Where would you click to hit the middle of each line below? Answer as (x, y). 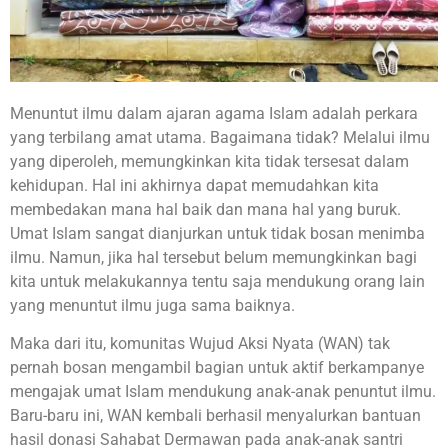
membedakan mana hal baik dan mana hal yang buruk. (205, 209)
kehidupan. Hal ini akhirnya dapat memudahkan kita (194, 185)
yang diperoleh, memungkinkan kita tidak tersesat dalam (209, 161)
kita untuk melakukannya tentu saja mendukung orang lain (217, 281)
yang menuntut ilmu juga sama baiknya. (152, 305)
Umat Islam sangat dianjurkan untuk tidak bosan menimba (217, 233)
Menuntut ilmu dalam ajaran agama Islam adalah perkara (214, 113)
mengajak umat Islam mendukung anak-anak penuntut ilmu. (223, 392)
